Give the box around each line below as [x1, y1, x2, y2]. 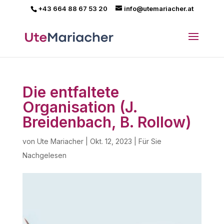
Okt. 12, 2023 [89, 137, 132, 145]
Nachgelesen [22, 151, 66, 159]
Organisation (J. [22, 98, 137, 116]
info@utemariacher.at [123, 4, 193, 12]
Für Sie [138, 137, 161, 145]
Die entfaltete [22, 83, 119, 101]
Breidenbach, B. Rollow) [22, 113, 191, 131]
